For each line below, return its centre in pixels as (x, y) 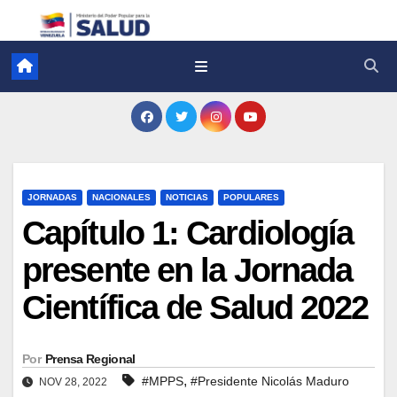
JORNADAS (52, 197)
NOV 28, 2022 (73, 381)
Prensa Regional (90, 358)
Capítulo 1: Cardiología (188, 233)
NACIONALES (121, 197)
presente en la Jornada (187, 270)
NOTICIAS (187, 197)
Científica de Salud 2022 (195, 307)
